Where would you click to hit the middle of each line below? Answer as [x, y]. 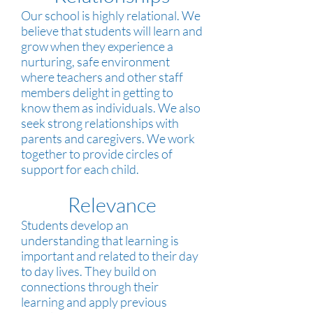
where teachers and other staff [102, 77]
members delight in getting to [97, 92]
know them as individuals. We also [111, 108]
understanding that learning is [100, 240]
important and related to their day [110, 256]
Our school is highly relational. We [111, 15]
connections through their [90, 286]
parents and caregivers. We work [108, 138]
